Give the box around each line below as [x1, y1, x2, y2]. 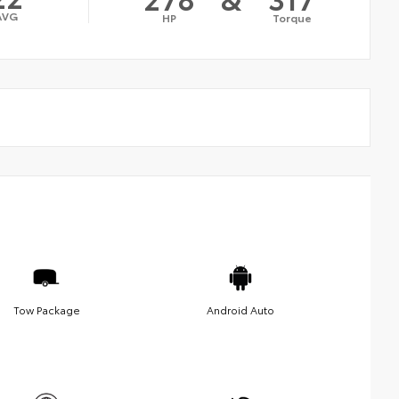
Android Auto [207, 301, 274, 317]
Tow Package [12, 301, 80, 317]
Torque [272, 9, 312, 25]
